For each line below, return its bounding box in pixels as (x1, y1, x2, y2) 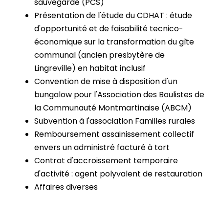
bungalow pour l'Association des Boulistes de (34, 89, 204, 101)
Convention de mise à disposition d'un (34, 76, 177, 88)
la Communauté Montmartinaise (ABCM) (34, 102, 192, 114)
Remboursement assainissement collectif (34, 129, 194, 140)
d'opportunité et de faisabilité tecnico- (34, 23, 183, 35)
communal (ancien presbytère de (34, 49, 165, 61)
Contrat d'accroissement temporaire (34, 155, 178, 167)
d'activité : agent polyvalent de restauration (34, 168, 202, 180)
